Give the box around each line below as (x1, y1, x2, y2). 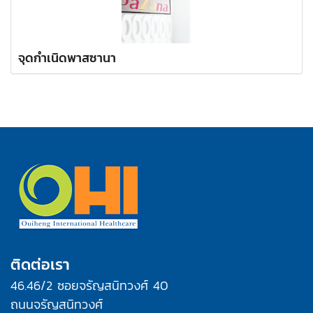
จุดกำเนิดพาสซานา (18, 48, 116, 68)
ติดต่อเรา (10, 253, 70, 277)
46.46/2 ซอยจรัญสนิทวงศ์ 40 (10, 276, 168, 296)
